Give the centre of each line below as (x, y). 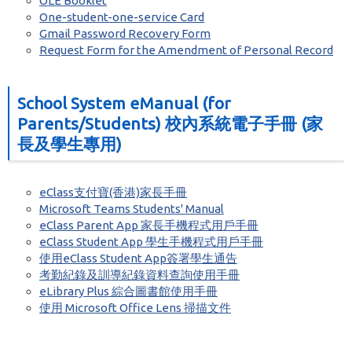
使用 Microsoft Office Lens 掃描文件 (135, 308)
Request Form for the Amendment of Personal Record (186, 50)
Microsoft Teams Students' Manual (132, 209)
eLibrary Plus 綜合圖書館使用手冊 (128, 291)
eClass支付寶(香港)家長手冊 (113, 192)
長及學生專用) (70, 144)
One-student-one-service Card (122, 17)
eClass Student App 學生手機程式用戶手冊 (151, 242)
